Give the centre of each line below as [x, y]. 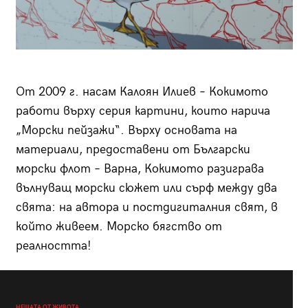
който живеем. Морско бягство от [119, 226]
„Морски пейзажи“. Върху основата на [126, 130]
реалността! [55, 245]
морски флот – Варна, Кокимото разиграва [140, 168]
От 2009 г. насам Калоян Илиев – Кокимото [142, 91]
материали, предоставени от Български [133, 149]
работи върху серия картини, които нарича [143, 111]
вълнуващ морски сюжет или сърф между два [146, 188]
